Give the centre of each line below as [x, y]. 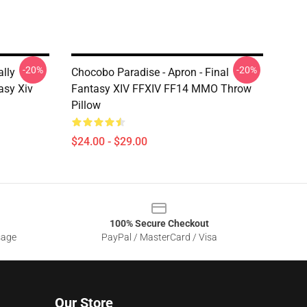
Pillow [86, 105]
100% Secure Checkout [159, 223]
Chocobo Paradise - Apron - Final [150, 72]
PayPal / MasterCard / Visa [159, 237]
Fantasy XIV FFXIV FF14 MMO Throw [161, 89]
